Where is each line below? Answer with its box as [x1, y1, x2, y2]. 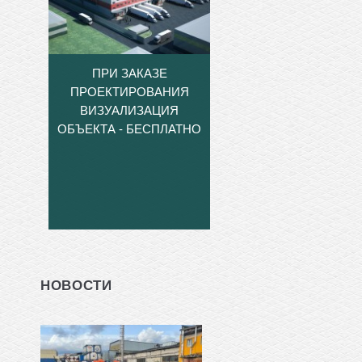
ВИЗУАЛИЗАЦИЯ [80, 103, 179, 117]
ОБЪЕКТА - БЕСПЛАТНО [57, 121, 201, 136]
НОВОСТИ [40, 276, 112, 293]
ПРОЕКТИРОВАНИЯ [69, 84, 189, 99]
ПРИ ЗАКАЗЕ [91, 65, 167, 80]
